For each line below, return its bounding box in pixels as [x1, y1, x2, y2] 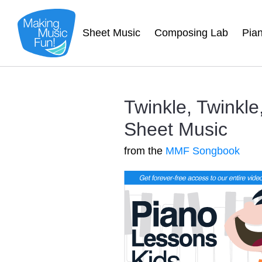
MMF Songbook [166, 145, 240, 157]
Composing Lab [154, 27, 228, 39]
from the [124, 145, 166, 157]
